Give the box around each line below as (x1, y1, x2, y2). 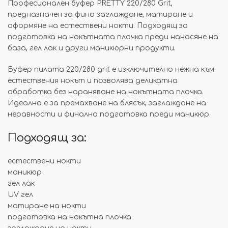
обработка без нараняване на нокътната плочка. (8, 88, 204, 96)
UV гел (8, 191, 33, 198)
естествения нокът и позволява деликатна (8, 77, 178, 84)
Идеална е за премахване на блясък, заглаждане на (8, 99, 206, 107)
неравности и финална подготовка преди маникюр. (8, 110, 211, 118)
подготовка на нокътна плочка (8, 213, 131, 221)
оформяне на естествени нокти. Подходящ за (8, 22, 188, 30)
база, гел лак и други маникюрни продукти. (8, 44, 176, 52)
